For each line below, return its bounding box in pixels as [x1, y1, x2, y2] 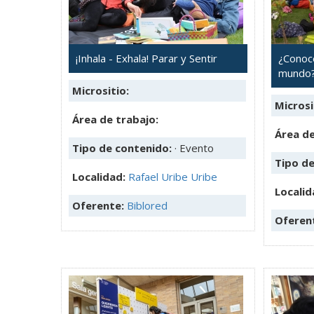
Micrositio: [72, 83, 129, 97]
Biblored [127, 198, 168, 212]
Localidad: [72, 169, 128, 184]
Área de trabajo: [72, 111, 158, 126]
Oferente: [72, 198, 127, 212]
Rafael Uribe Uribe [128, 169, 217, 184]
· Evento [175, 140, 214, 155]
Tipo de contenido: [72, 140, 175, 155]
